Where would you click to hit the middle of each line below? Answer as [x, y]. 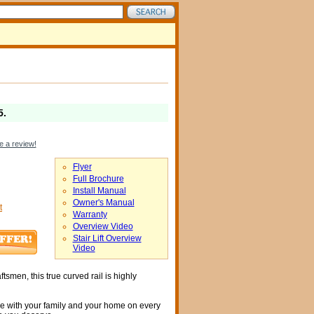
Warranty [90, 214]
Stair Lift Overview [107, 238]
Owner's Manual [103, 203]
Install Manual [99, 191]
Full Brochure [98, 179]
